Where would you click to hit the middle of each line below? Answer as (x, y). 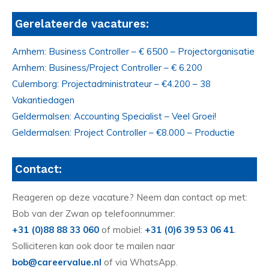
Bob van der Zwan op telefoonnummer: (94, 213)
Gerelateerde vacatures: (82, 24)
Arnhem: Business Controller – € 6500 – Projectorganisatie (133, 52)
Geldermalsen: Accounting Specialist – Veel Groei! (114, 116)
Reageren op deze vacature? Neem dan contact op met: (130, 197)
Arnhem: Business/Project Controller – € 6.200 (107, 68)
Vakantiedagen (43, 100)
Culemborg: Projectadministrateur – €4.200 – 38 (111, 84)
